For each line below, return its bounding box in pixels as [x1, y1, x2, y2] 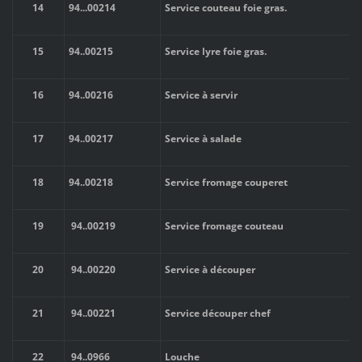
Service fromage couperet [164, 175, 288, 189]
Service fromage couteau [164, 218, 284, 233]
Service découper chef [164, 305, 271, 320]
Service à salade [164, 131, 242, 145]
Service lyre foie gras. [164, 44, 267, 58]
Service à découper [164, 262, 255, 276]
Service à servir [164, 87, 238, 102]
